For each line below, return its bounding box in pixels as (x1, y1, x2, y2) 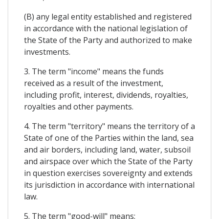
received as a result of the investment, (24, 78, 163, 89)
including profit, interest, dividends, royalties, (24, 89, 188, 101)
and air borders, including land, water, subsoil (24, 144, 191, 155)
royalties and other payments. (24, 101, 133, 112)
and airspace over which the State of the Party (24, 156, 193, 167)
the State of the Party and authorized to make (24, 35, 192, 46)
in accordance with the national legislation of (24, 23, 188, 34)
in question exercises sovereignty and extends (24, 168, 193, 179)
